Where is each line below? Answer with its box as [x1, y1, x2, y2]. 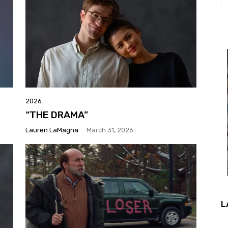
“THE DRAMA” [25, 109, 88, 121]
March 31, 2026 [87, 126, 133, 134]
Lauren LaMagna [25, 126, 78, 134]
